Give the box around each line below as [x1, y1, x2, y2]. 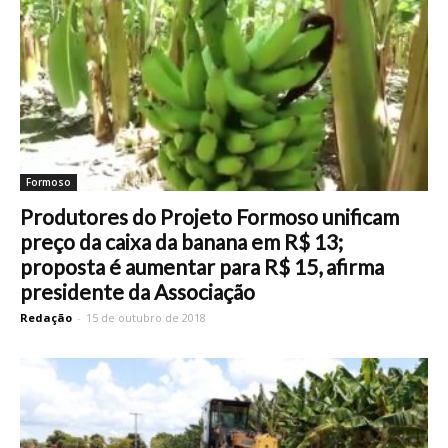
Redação [20, 309, 72, 325]
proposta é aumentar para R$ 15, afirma [20, 253, 384, 279]
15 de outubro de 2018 [86, 309, 206, 325]
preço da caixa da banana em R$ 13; [20, 228, 343, 254]
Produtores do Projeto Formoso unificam [20, 203, 403, 229]
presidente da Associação [20, 278, 259, 304]
